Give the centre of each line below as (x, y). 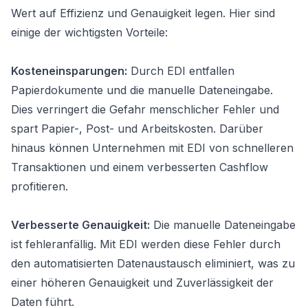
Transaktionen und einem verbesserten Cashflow (140, 167)
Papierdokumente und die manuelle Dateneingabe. (142, 90)
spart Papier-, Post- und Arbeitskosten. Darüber (137, 129)
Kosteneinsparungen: (69, 71)
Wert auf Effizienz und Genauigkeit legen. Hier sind (143, 13)
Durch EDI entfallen (181, 71)
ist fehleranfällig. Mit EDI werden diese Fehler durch (146, 244)
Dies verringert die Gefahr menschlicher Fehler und (145, 109)
